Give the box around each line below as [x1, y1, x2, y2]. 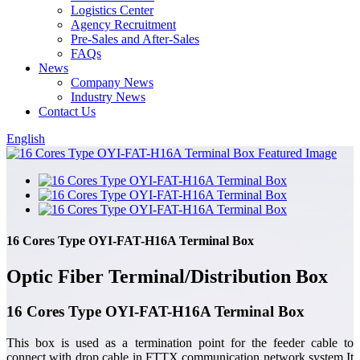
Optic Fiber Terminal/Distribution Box [6, 265, 328, 287]
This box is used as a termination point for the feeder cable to [6, 336, 354, 350]
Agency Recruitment [71, 18, 176, 31]
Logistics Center [71, 3, 153, 17]
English [6, 132, 45, 145]
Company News [71, 76, 153, 89]
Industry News [71, 90, 145, 104]
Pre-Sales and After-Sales [71, 32, 199, 46]
